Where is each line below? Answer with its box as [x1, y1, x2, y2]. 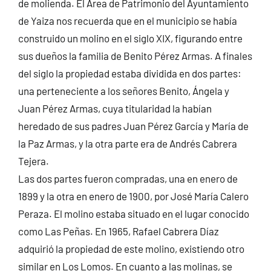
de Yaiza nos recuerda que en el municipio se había [18, 14, 237, 27]
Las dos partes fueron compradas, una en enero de [18, 172, 238, 184]
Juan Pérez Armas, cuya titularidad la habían [18, 102, 212, 114]
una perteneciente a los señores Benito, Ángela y [18, 84, 229, 97]
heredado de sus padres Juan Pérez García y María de [18, 119, 249, 132]
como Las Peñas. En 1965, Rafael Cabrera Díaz [18, 224, 219, 237]
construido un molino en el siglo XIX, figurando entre [18, 31, 243, 44]
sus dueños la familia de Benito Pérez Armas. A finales [18, 49, 252, 62]
